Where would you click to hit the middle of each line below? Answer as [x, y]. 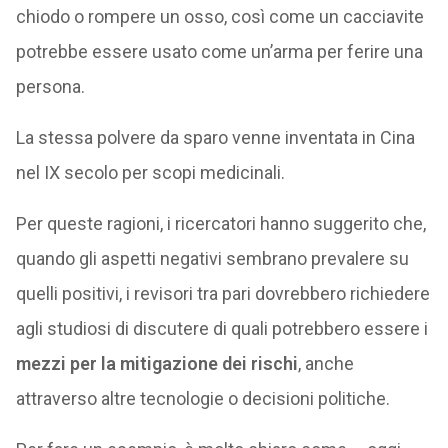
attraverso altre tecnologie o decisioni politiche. [202, 398]
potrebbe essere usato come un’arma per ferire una [219, 51]
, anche [325, 363]
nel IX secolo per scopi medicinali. [150, 172]
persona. [50, 86]
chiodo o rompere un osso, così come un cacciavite [219, 16]
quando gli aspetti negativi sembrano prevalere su [212, 258]
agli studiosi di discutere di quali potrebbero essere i [221, 328]
